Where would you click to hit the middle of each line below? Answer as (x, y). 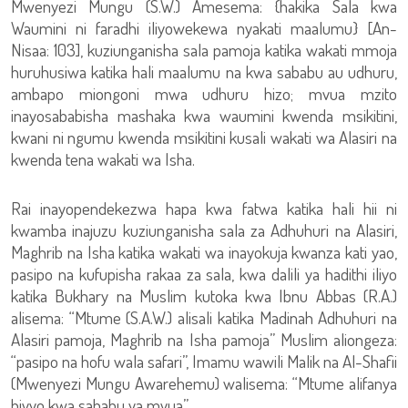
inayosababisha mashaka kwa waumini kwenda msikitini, (204, 115)
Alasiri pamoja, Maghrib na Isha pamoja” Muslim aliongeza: (204, 339)
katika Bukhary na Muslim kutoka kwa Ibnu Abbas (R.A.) (204, 296)
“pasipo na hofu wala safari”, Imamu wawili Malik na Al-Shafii (204, 361)
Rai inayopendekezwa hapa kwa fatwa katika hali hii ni (204, 208)
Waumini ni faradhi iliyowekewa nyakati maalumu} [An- (204, 28)
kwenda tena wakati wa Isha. (103, 159)
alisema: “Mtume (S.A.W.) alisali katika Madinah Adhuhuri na (204, 317)
